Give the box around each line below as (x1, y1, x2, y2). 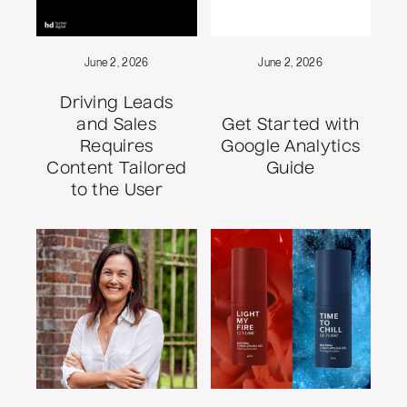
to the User (70, 182, 163, 199)
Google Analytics (221, 138, 361, 155)
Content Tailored (46, 160, 187, 177)
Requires (80, 138, 154, 155)
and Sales (76, 116, 157, 134)
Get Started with (222, 116, 360, 134)
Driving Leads (60, 94, 174, 112)
